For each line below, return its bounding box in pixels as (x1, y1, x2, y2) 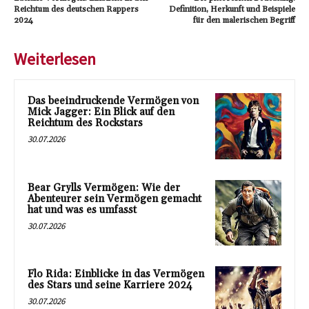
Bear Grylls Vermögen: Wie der (28, 181, 180, 195)
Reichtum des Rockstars (28, 116, 143, 130)
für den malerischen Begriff (192, 14, 295, 26)
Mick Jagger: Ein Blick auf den (28, 105, 175, 119)
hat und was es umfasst (28, 203, 137, 217)
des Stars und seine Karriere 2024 (28, 279, 192, 292)
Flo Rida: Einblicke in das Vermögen (28, 268, 204, 281)
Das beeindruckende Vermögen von (28, 94, 199, 108)
